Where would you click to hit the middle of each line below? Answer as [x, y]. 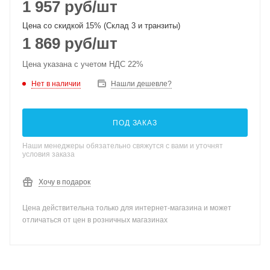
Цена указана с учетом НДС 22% [83, 64]
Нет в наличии [56, 83]
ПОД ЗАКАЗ [135, 123]
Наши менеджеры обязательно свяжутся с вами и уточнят [123, 146]
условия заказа [49, 154]
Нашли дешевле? [141, 84]
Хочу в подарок [64, 182]
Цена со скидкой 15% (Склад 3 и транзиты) [101, 26]
